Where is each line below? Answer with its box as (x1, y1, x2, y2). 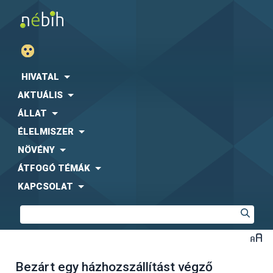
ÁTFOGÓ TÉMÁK (18, 163, 90, 174)
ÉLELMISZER (18, 126, 74, 137)
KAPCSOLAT (18, 181, 73, 192)
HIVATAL (21, 71, 59, 82)
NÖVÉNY (18, 144, 55, 155)
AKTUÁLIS (18, 90, 63, 101)
